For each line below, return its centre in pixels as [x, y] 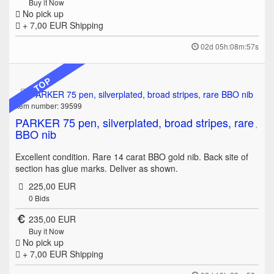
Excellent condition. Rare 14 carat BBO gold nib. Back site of [132, 157]
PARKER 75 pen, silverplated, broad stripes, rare [135, 123]
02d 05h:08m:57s [230, 46]
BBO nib [36, 134]
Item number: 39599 [49, 106]
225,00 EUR [52, 186]
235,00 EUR [52, 219]
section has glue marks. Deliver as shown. [97, 168]
